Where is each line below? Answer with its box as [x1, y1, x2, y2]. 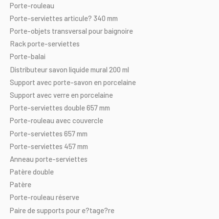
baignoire [104, 26, 133, 36]
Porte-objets [10, 26, 50, 36]
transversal [52, 26, 87, 36]
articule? [64, 13, 92, 22]
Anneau [10, 154, 34, 163]
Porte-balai [10, 52, 45, 61]
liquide [69, 65, 89, 74]
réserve [56, 193, 79, 202]
